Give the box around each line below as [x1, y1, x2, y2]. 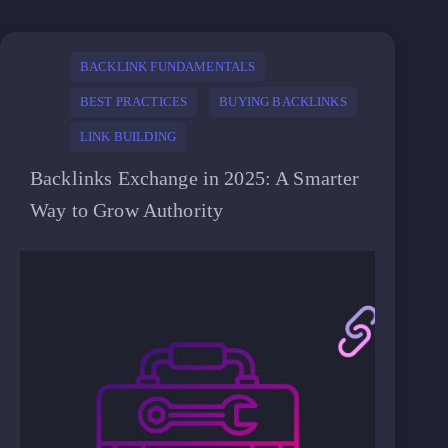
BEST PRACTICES [80, 94, 188, 109]
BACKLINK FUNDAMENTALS [80, 59, 256, 74]
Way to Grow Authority [30, 199, 224, 221]
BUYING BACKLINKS [219, 94, 347, 109]
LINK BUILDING [80, 129, 177, 144]
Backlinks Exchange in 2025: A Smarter [30, 167, 360, 189]
